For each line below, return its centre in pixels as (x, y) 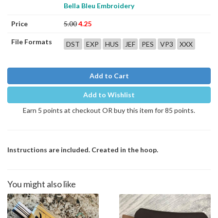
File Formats (32, 42)
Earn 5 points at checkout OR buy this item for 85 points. (109, 110)
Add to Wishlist (109, 95)
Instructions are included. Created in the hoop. (83, 150)
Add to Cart (109, 76)
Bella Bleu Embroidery (99, 6)
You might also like (42, 184)
